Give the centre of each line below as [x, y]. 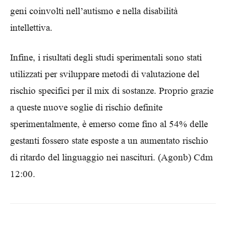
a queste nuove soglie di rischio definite [86, 107]
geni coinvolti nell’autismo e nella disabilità [94, 11]
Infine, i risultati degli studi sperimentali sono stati [106, 58]
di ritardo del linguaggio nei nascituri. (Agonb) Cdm [111, 157]
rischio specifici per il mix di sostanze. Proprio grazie [112, 91]
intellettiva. [31, 28]
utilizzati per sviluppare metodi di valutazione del [105, 74]
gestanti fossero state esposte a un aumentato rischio [109, 141]
